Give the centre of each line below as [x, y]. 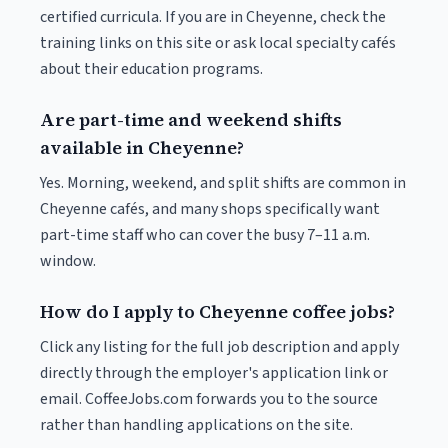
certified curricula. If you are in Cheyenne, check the [213, 17]
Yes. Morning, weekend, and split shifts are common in [223, 183]
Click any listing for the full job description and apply [219, 347]
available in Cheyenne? [142, 147]
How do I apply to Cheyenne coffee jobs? [217, 311]
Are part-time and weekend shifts [191, 119]
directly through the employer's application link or [214, 373]
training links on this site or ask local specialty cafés [218, 43]
